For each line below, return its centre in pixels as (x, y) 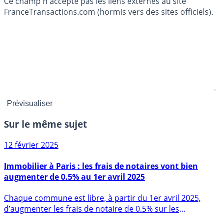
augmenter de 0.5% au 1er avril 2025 (74, 197)
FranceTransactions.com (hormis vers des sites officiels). (109, 12)
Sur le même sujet (45, 144)
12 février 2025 (31, 164)
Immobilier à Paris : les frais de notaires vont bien (101, 186)
